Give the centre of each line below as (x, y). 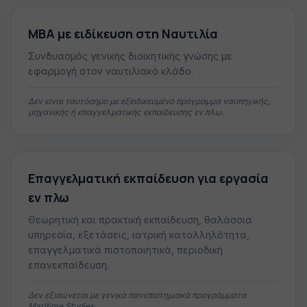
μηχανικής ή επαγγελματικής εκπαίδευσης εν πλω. (126, 112)
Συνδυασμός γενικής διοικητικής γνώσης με (130, 56)
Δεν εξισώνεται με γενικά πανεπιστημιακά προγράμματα (137, 295)
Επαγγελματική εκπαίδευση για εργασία (148, 178)
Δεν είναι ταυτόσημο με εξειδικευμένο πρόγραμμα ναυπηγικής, (149, 101)
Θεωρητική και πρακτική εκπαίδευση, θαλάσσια (140, 220)
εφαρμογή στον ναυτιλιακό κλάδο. (111, 71)
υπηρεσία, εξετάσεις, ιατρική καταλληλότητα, (139, 235)
